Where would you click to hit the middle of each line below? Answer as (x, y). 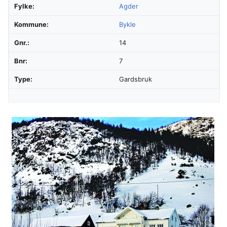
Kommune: (31, 24)
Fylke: (24, 6)
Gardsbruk (136, 79)
